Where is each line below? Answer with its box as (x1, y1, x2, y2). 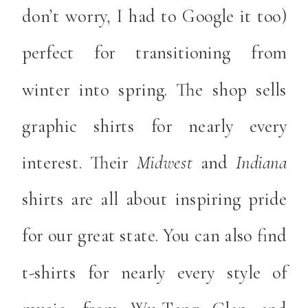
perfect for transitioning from (22, 41, 287, 64)
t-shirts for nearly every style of (22, 261, 287, 283)
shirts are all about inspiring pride (22, 187, 287, 210)
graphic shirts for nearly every (22, 114, 287, 137)
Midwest (136, 151, 201, 173)
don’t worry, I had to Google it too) (22, 4, 287, 27)
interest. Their (22, 151, 137, 173)
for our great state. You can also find (22, 223, 287, 247)
